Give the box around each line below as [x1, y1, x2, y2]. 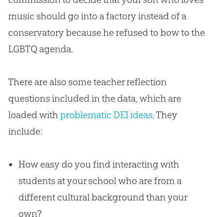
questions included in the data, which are [8, 93, 181, 105]
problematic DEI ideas [60, 109, 153, 121]
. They [152, 109, 177, 121]
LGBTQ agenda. [8, 43, 73, 55]
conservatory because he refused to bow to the [8, 27, 205, 39]
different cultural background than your [18, 191, 187, 203]
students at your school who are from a [18, 175, 182, 187]
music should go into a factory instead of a [8, 10, 186, 22]
